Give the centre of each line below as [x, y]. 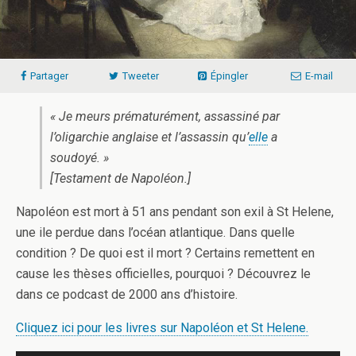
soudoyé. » [79, 157]
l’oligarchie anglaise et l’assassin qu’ [149, 137]
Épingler [229, 75]
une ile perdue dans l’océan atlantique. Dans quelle [155, 232]
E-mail [319, 75]
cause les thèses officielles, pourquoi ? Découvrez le [163, 273]
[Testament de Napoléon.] [120, 178]
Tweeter [140, 75]
